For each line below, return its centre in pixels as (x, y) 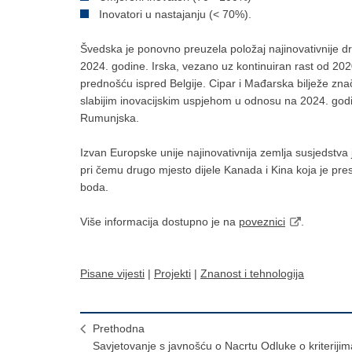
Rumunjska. (111, 118)
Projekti (172, 273)
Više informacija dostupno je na (159, 222)
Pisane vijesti (112, 273)
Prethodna (119, 328)
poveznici (262, 222)
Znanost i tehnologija (252, 273)
